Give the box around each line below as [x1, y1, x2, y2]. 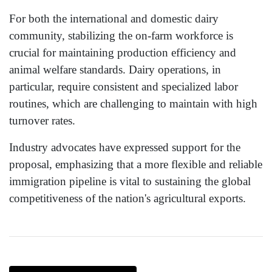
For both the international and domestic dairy [9, 12, 219, 25]
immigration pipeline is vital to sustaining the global [9, 175, 251, 188]
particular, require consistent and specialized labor [9, 80, 238, 93]
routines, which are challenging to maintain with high [9, 97, 257, 110]
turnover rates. [9, 114, 75, 127]
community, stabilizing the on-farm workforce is [9, 29, 233, 42]
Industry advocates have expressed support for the [9, 141, 240, 154]
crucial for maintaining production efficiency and [9, 46, 236, 59]
